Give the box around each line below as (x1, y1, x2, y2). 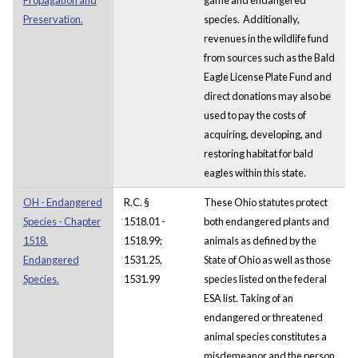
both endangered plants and (203, 214, 329, 228)
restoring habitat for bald (203, 146, 313, 160)
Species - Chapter (22, 214, 101, 228)
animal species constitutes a (203, 329, 327, 343)
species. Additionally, (203, 12, 300, 26)
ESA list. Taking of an (203, 291, 293, 304)
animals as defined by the (203, 233, 316, 247)
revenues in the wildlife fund (203, 31, 328, 45)
